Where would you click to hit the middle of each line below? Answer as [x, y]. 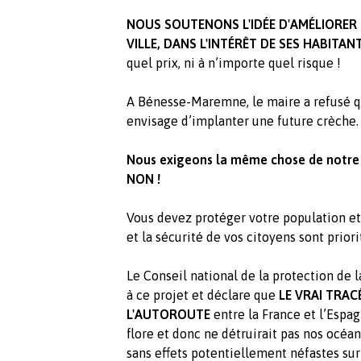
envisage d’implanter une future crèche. [243, 121]
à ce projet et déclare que [203, 295]
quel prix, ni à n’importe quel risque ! [234, 63]
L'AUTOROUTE [168, 315]
